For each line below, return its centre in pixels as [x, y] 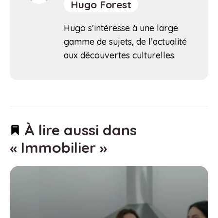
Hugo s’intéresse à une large [121, 28]
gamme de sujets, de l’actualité [125, 42]
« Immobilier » [58, 148]
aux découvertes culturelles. [120, 55]
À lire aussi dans [79, 130]
